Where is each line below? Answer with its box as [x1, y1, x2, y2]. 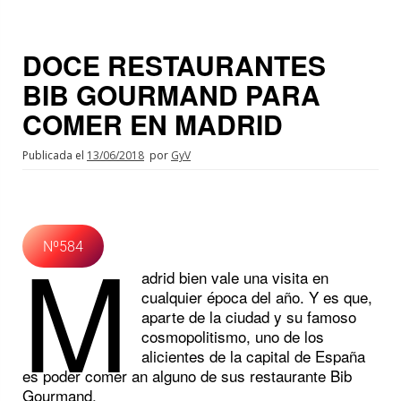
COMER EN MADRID [22, 105, 283, 144]
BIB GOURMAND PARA [22, 75, 320, 115]
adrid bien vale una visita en [141, 266, 329, 289]
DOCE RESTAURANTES [22, 46, 326, 85]
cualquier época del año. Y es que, [141, 286, 373, 309]
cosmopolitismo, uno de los [141, 325, 325, 348]
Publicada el [22, 148, 87, 164]
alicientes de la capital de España [141, 345, 366, 368]
